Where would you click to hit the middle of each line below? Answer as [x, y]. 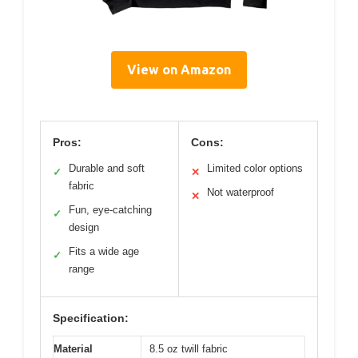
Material [73, 349]
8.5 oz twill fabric [189, 349]
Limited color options [255, 168]
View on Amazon [179, 70]
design [84, 227]
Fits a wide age [104, 251]
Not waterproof [241, 192]
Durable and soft [107, 168]
